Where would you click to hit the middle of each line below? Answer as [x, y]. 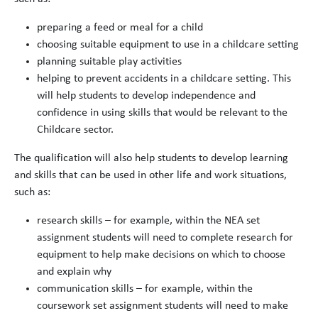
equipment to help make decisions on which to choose [161, 255]
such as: [34, 193]
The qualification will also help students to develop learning [151, 159]
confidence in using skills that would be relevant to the [162, 113]
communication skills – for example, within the [145, 289]
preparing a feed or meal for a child [121, 28]
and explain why [76, 272]
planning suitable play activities [111, 62]
